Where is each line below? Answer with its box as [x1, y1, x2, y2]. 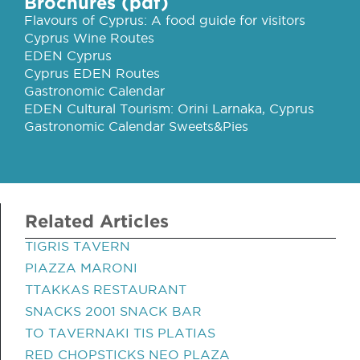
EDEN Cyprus [24, 48, 112, 63]
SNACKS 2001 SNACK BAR [25, 304, 202, 318]
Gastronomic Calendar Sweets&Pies [24, 119, 248, 133]
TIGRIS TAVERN [25, 239, 130, 253]
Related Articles [25, 211, 169, 231]
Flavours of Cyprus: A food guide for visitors [24, 13, 305, 27]
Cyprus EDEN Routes [24, 66, 160, 80]
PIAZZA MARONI [25, 260, 137, 275]
